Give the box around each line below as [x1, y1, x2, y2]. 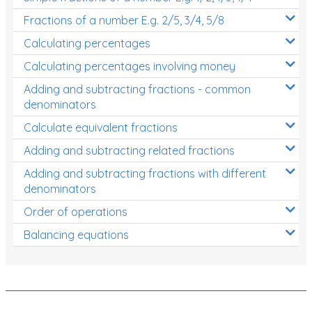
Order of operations [24, 204, 127, 219]
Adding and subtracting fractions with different [24, 166, 266, 180]
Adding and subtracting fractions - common [24, 81, 251, 96]
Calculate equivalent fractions [24, 120, 178, 134]
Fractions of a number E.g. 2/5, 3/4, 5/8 [24, 13, 224, 27]
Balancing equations [24, 227, 129, 242]
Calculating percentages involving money [24, 58, 235, 73]
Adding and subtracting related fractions [24, 143, 235, 157]
